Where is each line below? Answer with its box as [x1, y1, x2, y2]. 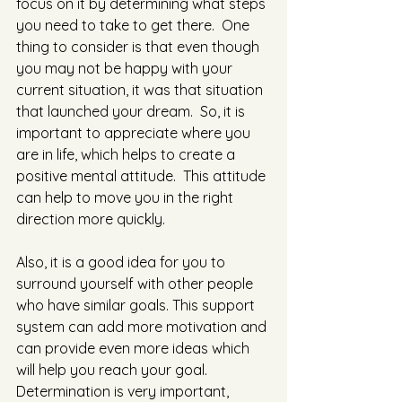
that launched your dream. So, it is [16, 102, 249, 121]
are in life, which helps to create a [16, 145, 239, 164]
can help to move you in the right [16, 188, 237, 207]
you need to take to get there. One [16, 16, 253, 35]
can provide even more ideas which [16, 339, 253, 358]
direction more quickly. [16, 210, 169, 229]
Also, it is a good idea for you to [16, 253, 229, 272]
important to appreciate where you [16, 124, 254, 143]
